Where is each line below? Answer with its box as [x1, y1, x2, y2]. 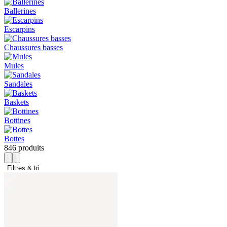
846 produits [4, 143, 44, 153]
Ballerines [4, 7, 36, 16]
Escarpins [4, 25, 35, 34]
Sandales [4, 80, 32, 89]
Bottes [4, 134, 24, 143]
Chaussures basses [4, 43, 63, 52]
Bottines [4, 116, 30, 125]
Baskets [4, 98, 29, 107]
